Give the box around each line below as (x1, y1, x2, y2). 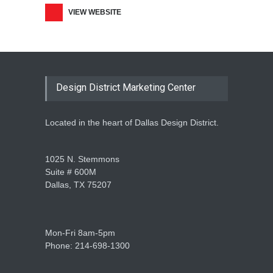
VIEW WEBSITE (68, 8, 121, 16)
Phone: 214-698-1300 (45, 241, 130, 250)
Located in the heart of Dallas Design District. (45, 118, 219, 127)
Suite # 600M (45, 167, 96, 177)
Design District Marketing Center (56, 82, 196, 93)
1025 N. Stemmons (45, 154, 119, 164)
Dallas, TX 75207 (45, 180, 112, 190)
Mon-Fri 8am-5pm (45, 228, 115, 238)
